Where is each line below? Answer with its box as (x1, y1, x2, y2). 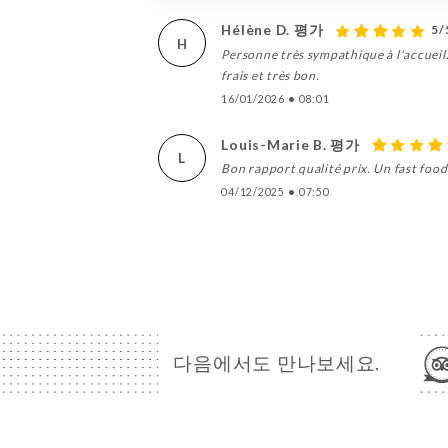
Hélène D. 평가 (221, 21, 324, 39)
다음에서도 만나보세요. (173, 352, 381, 375)
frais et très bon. (221, 67, 320, 83)
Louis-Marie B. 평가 (221, 135, 360, 153)
